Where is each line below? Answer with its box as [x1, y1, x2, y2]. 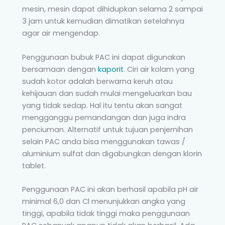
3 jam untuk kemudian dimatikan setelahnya [22, 16, 184, 27]
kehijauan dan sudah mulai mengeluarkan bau [22, 88, 192, 98]
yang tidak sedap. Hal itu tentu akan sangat [22, 100, 182, 110]
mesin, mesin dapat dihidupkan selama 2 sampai [22, 4, 203, 15]
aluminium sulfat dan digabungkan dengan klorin [22, 148, 202, 159]
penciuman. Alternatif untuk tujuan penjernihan [22, 124, 193, 135]
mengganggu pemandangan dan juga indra [22, 112, 186, 123]
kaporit [98, 64, 124, 74]
